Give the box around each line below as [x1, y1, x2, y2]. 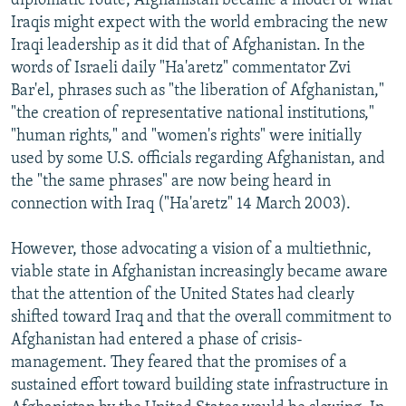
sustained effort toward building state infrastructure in [11, 376, 388, 394]
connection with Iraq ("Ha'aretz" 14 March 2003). [11, 195, 351, 213]
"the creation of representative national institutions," [11, 104, 374, 122]
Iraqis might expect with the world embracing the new [11, 14, 388, 32]
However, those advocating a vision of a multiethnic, [11, 240, 372, 258]
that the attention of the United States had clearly [11, 285, 354, 304]
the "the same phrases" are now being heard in [11, 172, 331, 190]
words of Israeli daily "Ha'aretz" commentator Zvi [11, 59, 351, 77]
